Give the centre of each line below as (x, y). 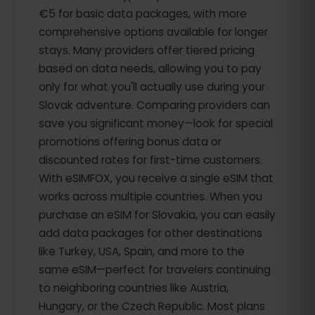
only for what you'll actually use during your (152, 87)
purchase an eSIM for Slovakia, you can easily (157, 215)
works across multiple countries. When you (150, 197)
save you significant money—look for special (156, 123)
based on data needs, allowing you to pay (150, 69)
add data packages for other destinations (150, 233)
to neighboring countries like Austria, (134, 288)
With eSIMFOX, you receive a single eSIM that (156, 178)
